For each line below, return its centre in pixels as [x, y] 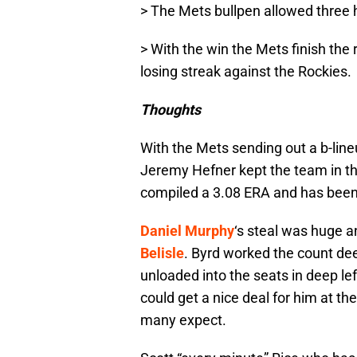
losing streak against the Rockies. [246, 72]
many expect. [183, 320]
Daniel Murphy [187, 231]
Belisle [162, 253]
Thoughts [171, 110]
